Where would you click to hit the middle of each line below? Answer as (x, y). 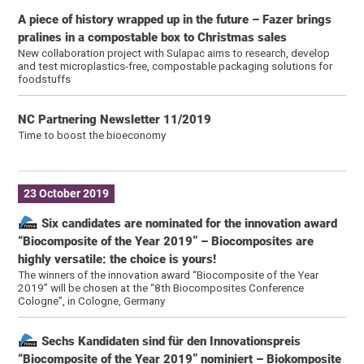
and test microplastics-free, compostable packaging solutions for (175, 65)
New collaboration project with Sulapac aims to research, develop (174, 52)
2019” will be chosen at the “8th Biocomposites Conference (161, 287)
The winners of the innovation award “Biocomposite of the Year (169, 274)
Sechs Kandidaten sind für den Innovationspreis (170, 341)
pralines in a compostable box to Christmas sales (153, 37)
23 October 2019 (67, 194)
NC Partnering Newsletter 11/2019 (115, 119)
